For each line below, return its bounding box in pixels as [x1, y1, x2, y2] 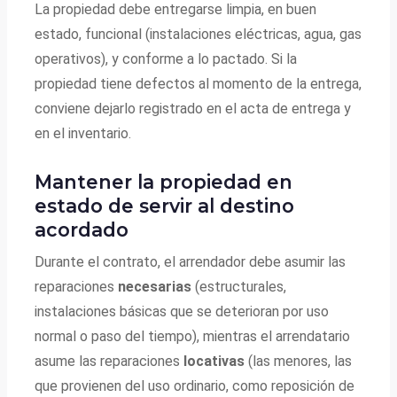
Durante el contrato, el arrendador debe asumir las [35, 253, 346, 270]
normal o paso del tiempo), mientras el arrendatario [35, 327, 351, 345]
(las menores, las [245, 352, 353, 370]
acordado [35, 218, 129, 242]
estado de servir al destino [35, 194, 295, 218]
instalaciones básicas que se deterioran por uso [35, 302, 330, 320]
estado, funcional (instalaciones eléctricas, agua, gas [35, 26, 362, 43]
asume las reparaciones [35, 352, 184, 370]
